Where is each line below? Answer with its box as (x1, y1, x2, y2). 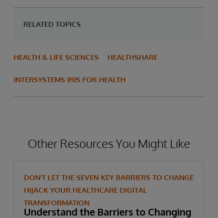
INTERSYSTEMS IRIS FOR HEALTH (14, 75, 126, 84)
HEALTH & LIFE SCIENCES (14, 53, 99, 62)
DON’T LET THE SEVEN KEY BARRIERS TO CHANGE (24, 173, 194, 182)
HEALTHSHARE (108, 53, 158, 62)
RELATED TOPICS (23, 19, 81, 29)
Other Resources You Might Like (28, 136, 190, 151)
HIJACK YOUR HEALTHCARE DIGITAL (24, 185, 147, 195)
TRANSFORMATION (24, 198, 90, 207)
